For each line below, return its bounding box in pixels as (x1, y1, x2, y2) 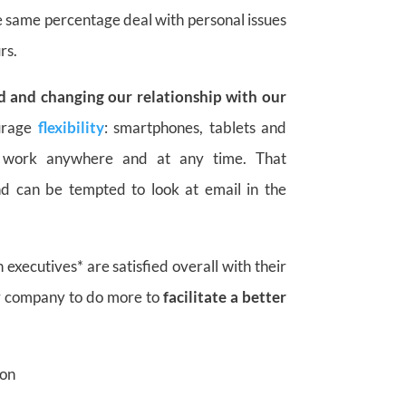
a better (229, 286, 286, 306)
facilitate (162, 286, 227, 306)
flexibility (37, 117, 104, 137)
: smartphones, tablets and (103, 117, 286, 137)
